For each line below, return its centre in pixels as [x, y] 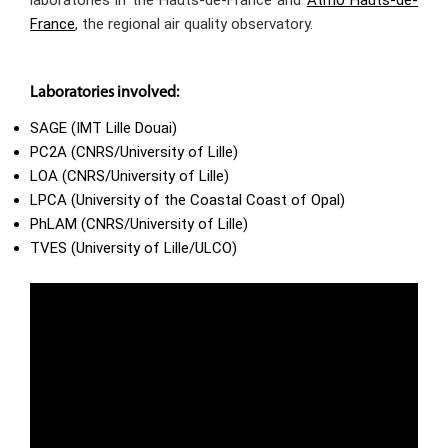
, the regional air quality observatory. [194, 23]
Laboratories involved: [104, 93]
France [52, 23]
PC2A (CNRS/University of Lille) [134, 152]
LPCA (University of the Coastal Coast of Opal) [187, 200]
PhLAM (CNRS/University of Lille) [139, 224]
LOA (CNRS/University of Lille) [129, 176]
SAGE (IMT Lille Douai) [103, 128]
